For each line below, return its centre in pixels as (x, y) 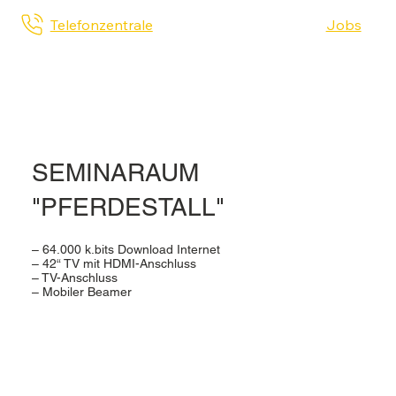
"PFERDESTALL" (128, 206)
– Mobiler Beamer (81, 291)
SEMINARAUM (115, 172)
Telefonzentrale (101, 24)
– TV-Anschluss (74, 277)
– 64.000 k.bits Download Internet (126, 249)
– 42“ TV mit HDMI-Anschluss (114, 263)
